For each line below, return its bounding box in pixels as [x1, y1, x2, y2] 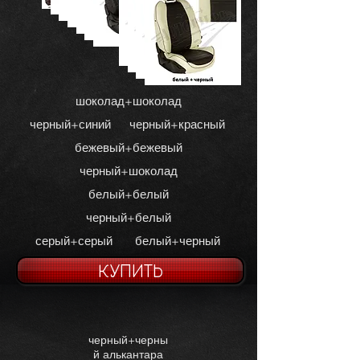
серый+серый [35, 233, 112, 248]
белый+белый [88, 186, 169, 202]
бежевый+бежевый [75, 140, 182, 155]
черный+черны [88, 333, 168, 347]
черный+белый [86, 210, 171, 225]
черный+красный [129, 117, 225, 132]
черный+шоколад [80, 163, 178, 178]
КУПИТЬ [97, 258, 163, 281]
